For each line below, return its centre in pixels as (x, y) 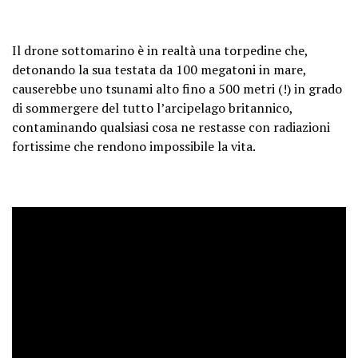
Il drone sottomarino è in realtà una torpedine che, (160, 51)
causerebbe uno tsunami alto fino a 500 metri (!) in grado (177, 89)
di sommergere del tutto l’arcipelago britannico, (152, 108)
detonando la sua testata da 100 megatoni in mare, (159, 70)
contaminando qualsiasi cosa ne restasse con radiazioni (171, 127)
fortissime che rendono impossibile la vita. (134, 147)
